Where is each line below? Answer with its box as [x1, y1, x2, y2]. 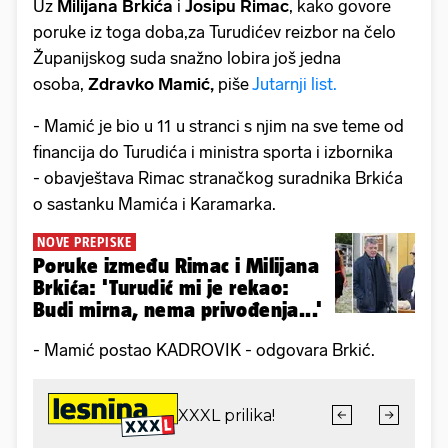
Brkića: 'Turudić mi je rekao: [33, 276, 290, 300]
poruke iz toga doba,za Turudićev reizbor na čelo [33, 22, 396, 43]
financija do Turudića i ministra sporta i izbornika [33, 142, 393, 163]
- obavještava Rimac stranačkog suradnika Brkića [33, 168, 403, 189]
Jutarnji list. [252, 74, 337, 95]
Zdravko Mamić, [88, 74, 218, 95]
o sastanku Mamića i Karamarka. [33, 194, 280, 215]
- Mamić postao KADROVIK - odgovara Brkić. [33, 340, 375, 361]
